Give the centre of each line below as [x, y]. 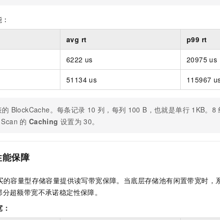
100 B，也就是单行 [159, 110]
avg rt [77, 40]
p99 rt [197, 40]
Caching [43, 122]
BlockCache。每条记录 [48, 110]
